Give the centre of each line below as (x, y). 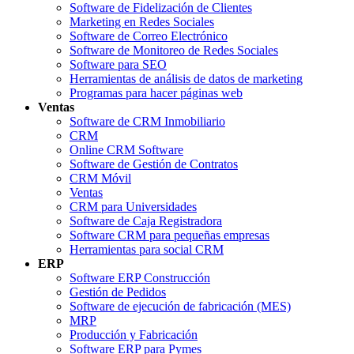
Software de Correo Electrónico (149, 36)
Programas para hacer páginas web (156, 93)
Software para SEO (118, 65)
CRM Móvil (100, 179)
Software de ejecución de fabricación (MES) (180, 307)
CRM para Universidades (133, 207)
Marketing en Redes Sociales (142, 22)
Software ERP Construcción (140, 278)
